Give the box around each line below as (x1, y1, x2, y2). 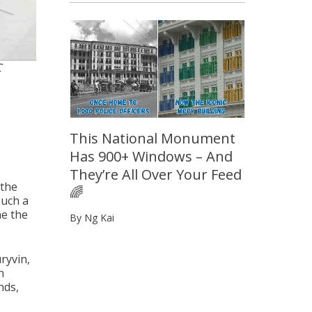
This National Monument (70, 129, 235, 148)
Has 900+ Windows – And (70, 147, 233, 166)
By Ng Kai (70, 211, 114, 225)
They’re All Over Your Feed (70, 165, 242, 185)
